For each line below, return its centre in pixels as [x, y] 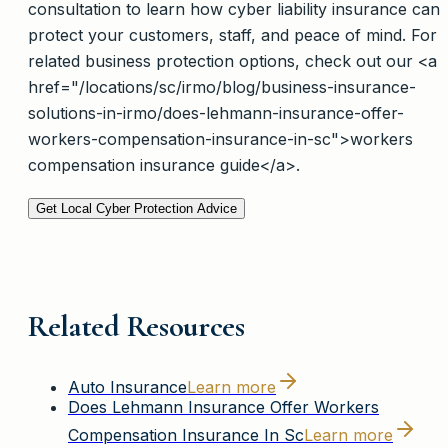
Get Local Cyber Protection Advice [136, 209]
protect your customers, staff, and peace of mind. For [232, 35]
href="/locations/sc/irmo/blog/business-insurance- [222, 87]
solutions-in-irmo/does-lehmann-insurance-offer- [216, 113]
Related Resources [136, 326]
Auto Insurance [127, 386]
